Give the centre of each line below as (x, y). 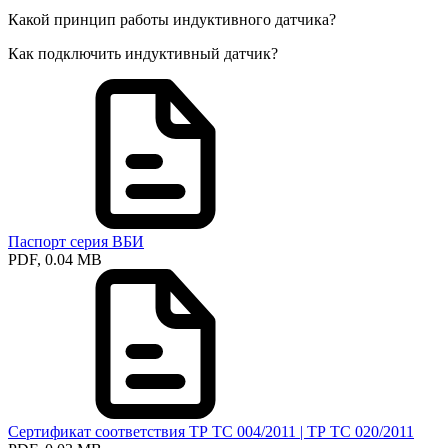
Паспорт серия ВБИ (76, 242)
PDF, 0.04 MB (55, 260)
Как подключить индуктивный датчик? (143, 54)
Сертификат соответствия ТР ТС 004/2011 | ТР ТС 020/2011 (211, 432)
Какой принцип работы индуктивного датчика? (172, 20)
